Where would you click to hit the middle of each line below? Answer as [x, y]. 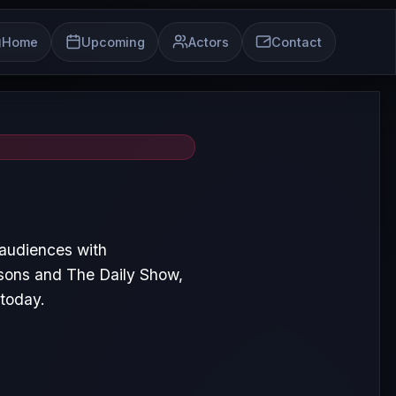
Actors [208, 42]
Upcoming [113, 42]
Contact [297, 42]
